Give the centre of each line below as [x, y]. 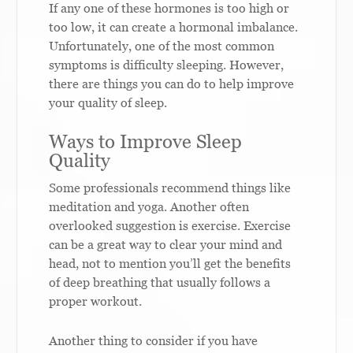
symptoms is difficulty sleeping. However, [167, 64]
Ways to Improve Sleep [146, 141]
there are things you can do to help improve [172, 83]
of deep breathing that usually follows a [160, 282]
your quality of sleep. [108, 102]
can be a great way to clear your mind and [166, 244]
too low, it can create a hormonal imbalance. [174, 26]
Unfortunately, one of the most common [162, 45]
